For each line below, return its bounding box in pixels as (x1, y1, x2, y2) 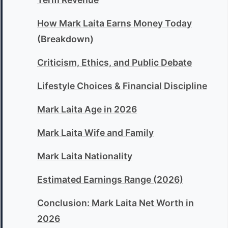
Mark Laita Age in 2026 (37, 104, 137, 115)
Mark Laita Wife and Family (37, 127, 154, 138)
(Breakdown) (37, 34, 94, 45)
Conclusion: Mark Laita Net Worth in (37, 197, 194, 209)
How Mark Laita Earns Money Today (37, 18, 192, 29)
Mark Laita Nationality (37, 151, 132, 162)
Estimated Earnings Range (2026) (37, 174, 183, 185)
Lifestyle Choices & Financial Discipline (37, 80, 207, 92)
